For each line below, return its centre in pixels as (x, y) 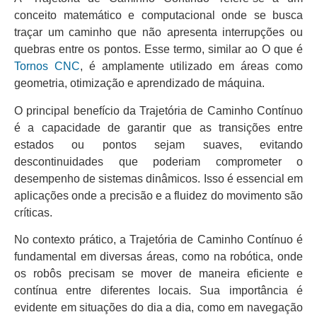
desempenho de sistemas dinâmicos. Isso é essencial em (158, 178)
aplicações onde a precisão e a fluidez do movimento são (158, 195)
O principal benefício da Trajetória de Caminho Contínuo (158, 110)
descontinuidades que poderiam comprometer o (158, 161)
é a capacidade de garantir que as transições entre (158, 127)
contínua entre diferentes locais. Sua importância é (158, 290)
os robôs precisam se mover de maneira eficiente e (158, 273)
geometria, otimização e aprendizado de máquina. (139, 83)
